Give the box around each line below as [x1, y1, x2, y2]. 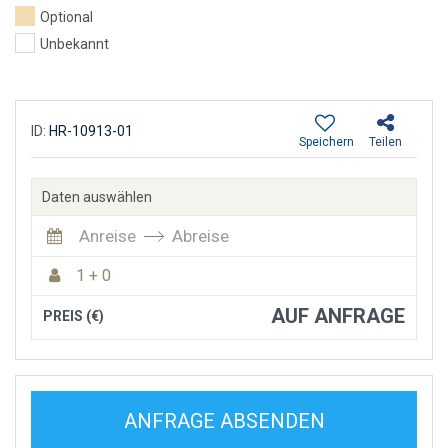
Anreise [79, 225, 136, 246]
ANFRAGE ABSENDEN [123, 408, 325, 433]
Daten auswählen [42, 188, 152, 205]
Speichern [299, 134, 354, 149]
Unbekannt [40, 35, 109, 52]
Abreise [172, 225, 229, 246]
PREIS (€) [43, 307, 104, 324]
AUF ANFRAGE [271, 303, 405, 328]
